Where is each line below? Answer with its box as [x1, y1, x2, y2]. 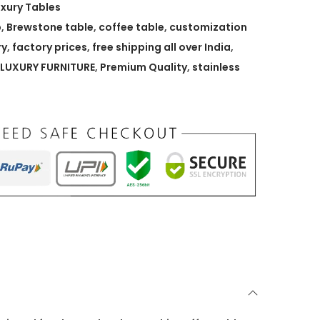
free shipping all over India [92, 40, 231, 54]
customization [169, 20, 247, 34]
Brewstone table [6, 20, 94, 34]
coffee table [99, 20, 164, 34]
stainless [192, 60, 240, 74]
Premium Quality [100, 60, 187, 74]
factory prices [12, 40, 87, 54]
